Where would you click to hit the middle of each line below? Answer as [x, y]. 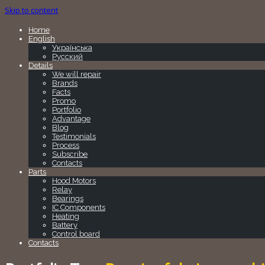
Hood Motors [74, 181]
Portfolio [67, 110]
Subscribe [70, 154]
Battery [65, 225]
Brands [65, 83]
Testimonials [74, 137]
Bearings [68, 199]
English [42, 39]
